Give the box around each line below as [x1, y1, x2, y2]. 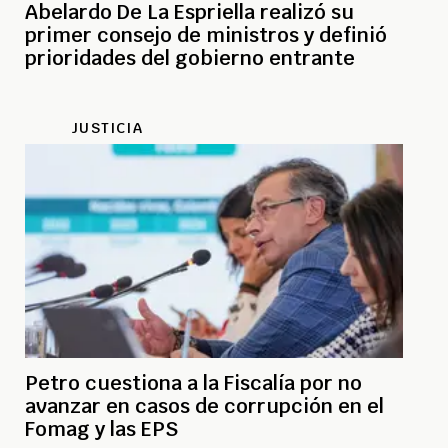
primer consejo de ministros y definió [25, 21, 387, 48]
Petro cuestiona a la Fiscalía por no [25, 369, 362, 396]
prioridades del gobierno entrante [25, 44, 355, 71]
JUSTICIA [71, 118, 143, 137]
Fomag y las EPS [25, 415, 178, 442]
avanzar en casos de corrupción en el [25, 392, 384, 419]
